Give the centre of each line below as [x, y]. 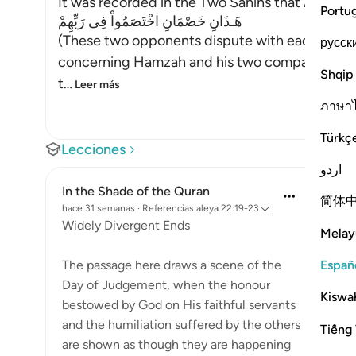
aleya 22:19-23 [228, 208]
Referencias [168, 208]
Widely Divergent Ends [126, 225]
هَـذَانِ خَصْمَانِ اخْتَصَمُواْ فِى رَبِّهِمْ [150, 21]
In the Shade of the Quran [136, 191]
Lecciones [93, 149]
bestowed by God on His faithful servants [179, 305]
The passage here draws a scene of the [172, 265]
